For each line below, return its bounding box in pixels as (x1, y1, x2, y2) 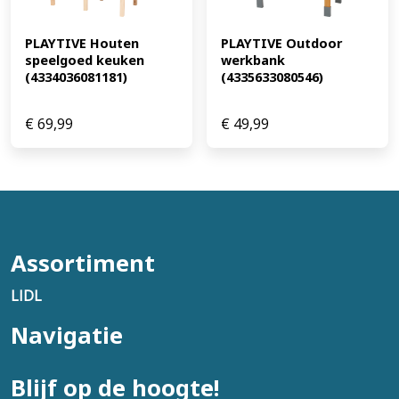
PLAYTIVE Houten (25, 34, 139, 52)
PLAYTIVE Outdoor (221, 34, 342, 52)
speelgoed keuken (25, 51, 144, 69)
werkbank (221, 51, 285, 69)
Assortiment (11, 247, 155, 279)
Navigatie (11, 319, 123, 351)
